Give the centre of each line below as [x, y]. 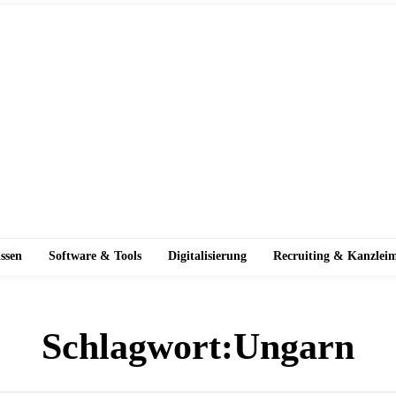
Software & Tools [95, 256]
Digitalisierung [207, 256]
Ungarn [294, 346]
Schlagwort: [137, 346]
